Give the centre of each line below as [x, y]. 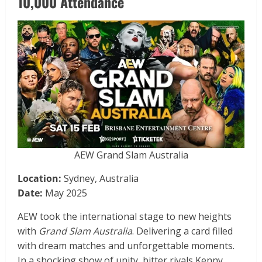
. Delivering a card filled [182, 231]
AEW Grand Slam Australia [131, 155]
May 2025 [65, 193]
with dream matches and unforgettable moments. [126, 246]
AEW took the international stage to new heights [125, 217]
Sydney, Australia [100, 179]
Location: [39, 179]
